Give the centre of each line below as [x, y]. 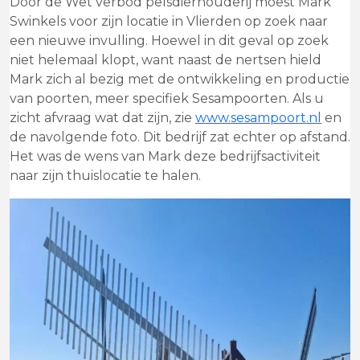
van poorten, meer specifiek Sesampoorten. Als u [167, 99]
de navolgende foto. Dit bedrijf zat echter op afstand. [180, 137]
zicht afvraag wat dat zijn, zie [102, 118]
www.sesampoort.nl [258, 118]
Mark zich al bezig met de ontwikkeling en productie [180, 80]
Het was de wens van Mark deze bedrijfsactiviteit [165, 157]
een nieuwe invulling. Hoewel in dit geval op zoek [169, 41]
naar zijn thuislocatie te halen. [105, 176]
